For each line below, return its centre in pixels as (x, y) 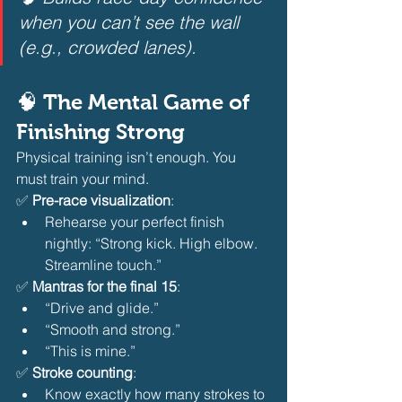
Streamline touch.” (105, 264)
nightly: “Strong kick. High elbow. (153, 243)
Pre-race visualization (101, 200)
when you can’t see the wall (131, 22)
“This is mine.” (92, 350)
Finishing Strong (100, 131)
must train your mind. (83, 178)
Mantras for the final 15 (105, 286)
